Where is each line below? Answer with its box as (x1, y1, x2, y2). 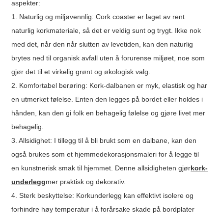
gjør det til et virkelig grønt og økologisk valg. (11, 67, 151, 76)
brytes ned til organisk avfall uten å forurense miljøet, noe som (11, 54, 205, 62)
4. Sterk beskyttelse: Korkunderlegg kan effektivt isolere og (11, 191, 194, 199)
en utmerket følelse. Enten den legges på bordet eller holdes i (11, 95, 203, 103)
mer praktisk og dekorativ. (46, 177, 126, 186)
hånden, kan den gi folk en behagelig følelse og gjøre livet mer (11, 109, 206, 117)
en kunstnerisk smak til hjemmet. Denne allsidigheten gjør (11, 164, 191, 172)
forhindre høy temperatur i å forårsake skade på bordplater (11, 205, 195, 213)
